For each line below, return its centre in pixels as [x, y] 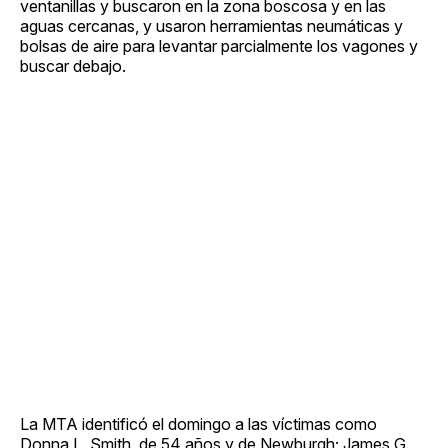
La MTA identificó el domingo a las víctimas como [198, 423]
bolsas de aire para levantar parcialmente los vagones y [219, 45]
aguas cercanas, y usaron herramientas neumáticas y [211, 25]
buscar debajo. [73, 65]
